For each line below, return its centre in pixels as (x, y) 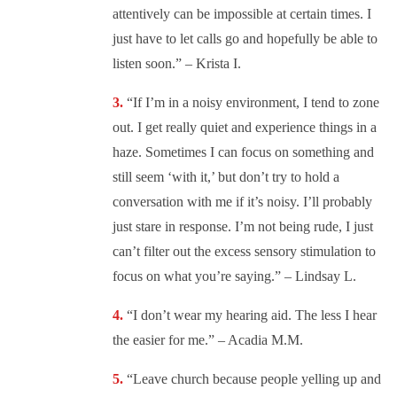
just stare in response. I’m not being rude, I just (243, 227)
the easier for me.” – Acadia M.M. (208, 340)
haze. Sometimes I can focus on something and (243, 152)
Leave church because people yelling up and (257, 379)
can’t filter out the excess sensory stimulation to (244, 252)
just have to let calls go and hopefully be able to (245, 39)
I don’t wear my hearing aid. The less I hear (255, 315)
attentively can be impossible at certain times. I (242, 14)
